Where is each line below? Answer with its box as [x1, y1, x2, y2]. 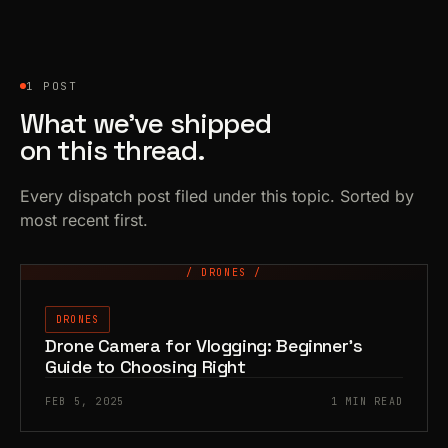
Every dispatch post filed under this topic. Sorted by [20, 186, 414, 206]
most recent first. [20, 210, 148, 230]
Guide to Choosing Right [45, 355, 246, 378]
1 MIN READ [331, 395, 403, 408]
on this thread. [20, 132, 206, 168]
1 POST [26, 79, 78, 93]
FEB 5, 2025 [45, 395, 125, 408]
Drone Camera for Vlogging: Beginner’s [45, 334, 363, 357]
